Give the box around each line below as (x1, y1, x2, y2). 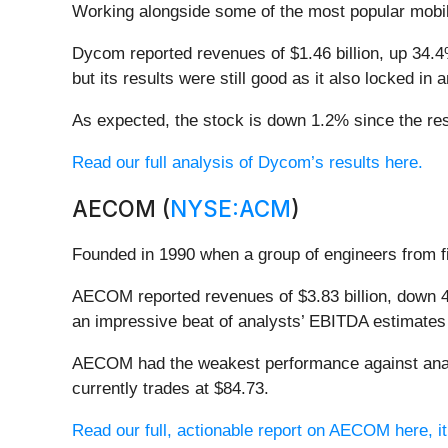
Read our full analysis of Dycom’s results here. (72, 153, 423, 173)
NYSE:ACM (170, 195, 291, 223)
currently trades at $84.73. (72, 379, 269, 399)
